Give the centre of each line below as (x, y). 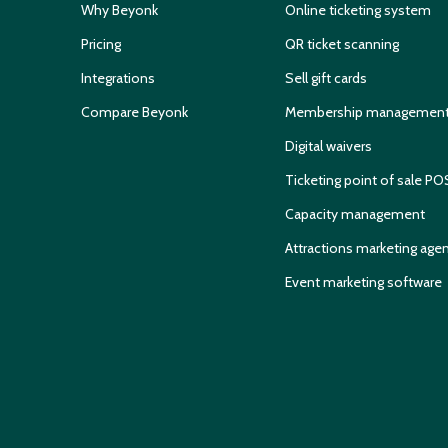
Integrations (117, 78)
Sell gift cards (326, 78)
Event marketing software (364, 282)
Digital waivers (329, 146)
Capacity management (355, 214)
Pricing (100, 44)
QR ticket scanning (342, 44)
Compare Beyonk (134, 112)
